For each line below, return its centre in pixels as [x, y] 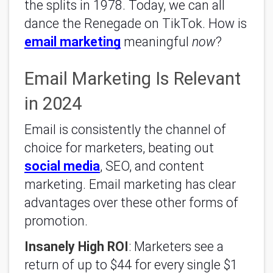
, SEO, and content [152, 166]
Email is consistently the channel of [125, 129]
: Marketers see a [176, 246]
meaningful [156, 41]
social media [62, 166]
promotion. [56, 221]
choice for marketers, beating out [119, 147]
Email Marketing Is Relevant [133, 78]
